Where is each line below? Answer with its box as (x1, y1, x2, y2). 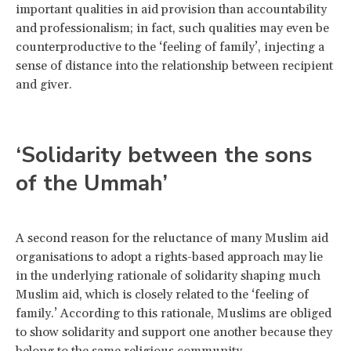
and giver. (16, 76, 72, 92)
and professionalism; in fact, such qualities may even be (16, 20, 329, 36)
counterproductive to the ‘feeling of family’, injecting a (16, 38, 324, 55)
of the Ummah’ (16, 168, 168, 198)
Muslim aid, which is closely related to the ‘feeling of (16, 286, 309, 302)
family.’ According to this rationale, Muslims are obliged (16, 305, 331, 321)
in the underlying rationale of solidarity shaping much (16, 267, 320, 284)
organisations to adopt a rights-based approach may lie (16, 248, 323, 265)
